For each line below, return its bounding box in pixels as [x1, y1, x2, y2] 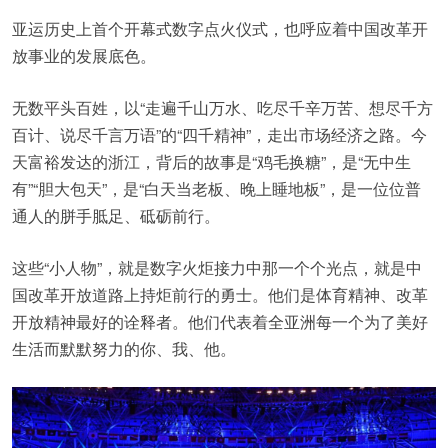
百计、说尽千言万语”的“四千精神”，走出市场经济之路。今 [12, 122, 427, 146]
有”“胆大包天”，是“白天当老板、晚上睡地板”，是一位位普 [12, 176, 421, 200]
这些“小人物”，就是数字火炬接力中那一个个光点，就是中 [12, 255, 422, 279]
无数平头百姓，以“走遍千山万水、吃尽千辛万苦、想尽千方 [12, 95, 433, 119]
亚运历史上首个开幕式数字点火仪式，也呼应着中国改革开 [12, 16, 428, 40]
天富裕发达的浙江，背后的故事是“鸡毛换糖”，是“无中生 [12, 149, 411, 173]
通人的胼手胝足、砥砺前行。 [12, 203, 220, 227]
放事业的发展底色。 [12, 43, 156, 67]
